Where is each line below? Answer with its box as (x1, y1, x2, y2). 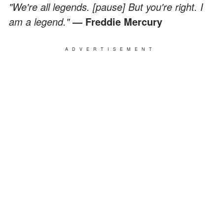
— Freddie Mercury (73, 14, 162, 29)
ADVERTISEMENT (65, 45, 156, 52)
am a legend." (9, 14, 73, 29)
